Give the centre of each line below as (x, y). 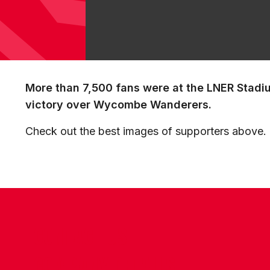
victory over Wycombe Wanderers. (118, 105)
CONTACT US (81, 237)
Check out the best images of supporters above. (146, 131)
